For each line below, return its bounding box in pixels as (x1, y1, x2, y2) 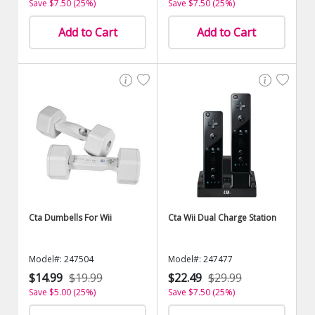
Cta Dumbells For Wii (29, 212, 112, 224)
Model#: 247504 (29, 253, 94, 265)
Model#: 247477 (168, 253, 233, 265)
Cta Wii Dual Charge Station (168, 212, 276, 224)
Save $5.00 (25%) (29, 286, 96, 298)
